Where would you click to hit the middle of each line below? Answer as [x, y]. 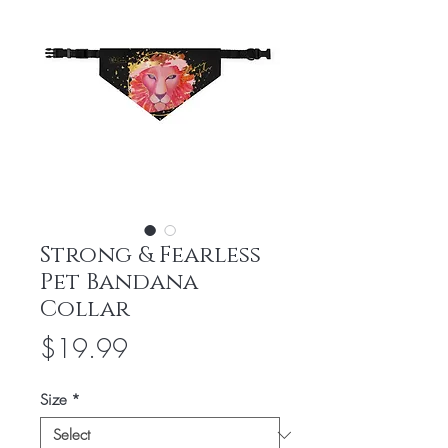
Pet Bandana [119, 282]
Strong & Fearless [150, 255]
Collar [85, 309]
